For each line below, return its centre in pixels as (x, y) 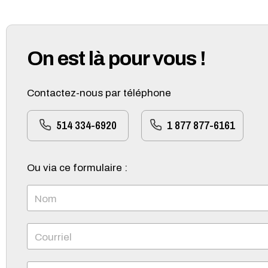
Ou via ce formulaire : (77, 167)
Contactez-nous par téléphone (99, 93)
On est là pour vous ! (116, 58)
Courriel (53, 237)
